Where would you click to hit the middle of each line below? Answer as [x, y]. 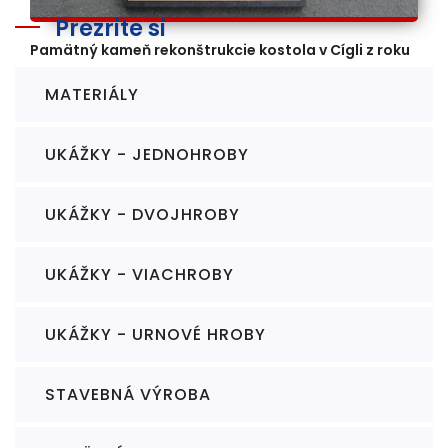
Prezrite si [110, 28]
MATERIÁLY [92, 94]
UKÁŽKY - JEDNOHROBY [147, 154]
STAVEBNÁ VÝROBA [128, 394]
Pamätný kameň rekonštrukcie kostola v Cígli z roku [220, 49]
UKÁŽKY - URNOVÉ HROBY [155, 334]
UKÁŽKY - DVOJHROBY [142, 214]
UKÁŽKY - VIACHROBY [139, 274]
